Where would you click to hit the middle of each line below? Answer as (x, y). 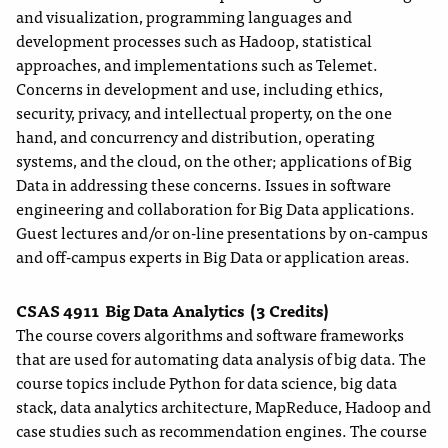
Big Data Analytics (174, 310)
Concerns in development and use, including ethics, (199, 88)
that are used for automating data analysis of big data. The (221, 358)
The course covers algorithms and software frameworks (210, 334)
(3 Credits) (289, 310)
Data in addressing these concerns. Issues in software (203, 184)
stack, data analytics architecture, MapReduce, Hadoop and (223, 406)
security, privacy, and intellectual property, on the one (204, 112)
